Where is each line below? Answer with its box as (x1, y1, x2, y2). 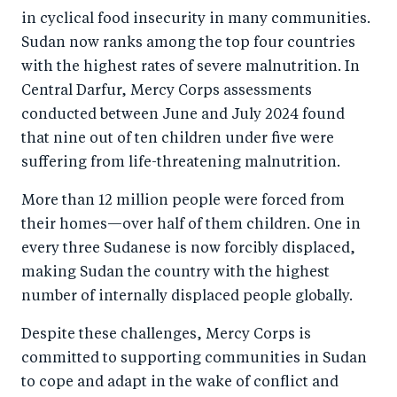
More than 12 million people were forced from (21, 193, 345, 208)
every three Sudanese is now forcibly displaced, (21, 241, 355, 256)
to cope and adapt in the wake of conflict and (21, 375, 339, 390)
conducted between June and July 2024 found (21, 107, 345, 122)
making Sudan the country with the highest (21, 265, 330, 280)
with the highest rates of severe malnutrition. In (21, 59, 360, 74)
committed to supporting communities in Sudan (21, 351, 367, 366)
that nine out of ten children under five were (21, 131, 334, 146)
